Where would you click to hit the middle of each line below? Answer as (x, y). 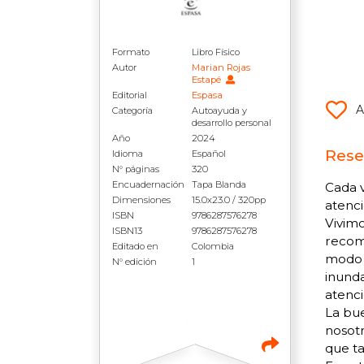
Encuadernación (148, 184)
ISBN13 (127, 231)
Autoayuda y (220, 110)
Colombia (213, 246)
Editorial (130, 95)
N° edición (134, 262)
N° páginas (136, 169)
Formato (131, 52)
